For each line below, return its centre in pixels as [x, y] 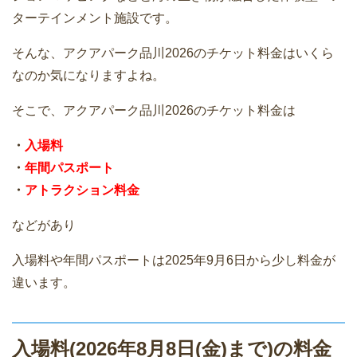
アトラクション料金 [82, 190]
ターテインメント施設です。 [95, 18]
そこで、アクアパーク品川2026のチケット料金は [154, 110]
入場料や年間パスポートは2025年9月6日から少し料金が [174, 260]
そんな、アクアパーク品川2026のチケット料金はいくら [173, 53]
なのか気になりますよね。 [88, 75]
